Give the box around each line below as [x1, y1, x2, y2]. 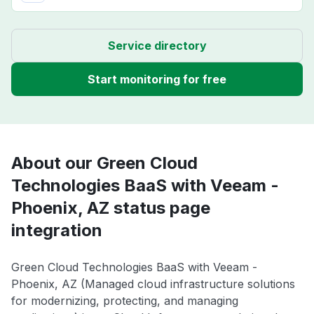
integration [11, 219, 102, 240]
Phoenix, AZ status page [11, 197, 210, 218]
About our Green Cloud [11, 152, 198, 173]
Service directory [107, 38, 207, 53]
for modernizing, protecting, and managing [11, 293, 238, 308]
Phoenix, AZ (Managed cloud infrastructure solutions [11, 276, 295, 291]
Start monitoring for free [88, 71, 226, 86]
